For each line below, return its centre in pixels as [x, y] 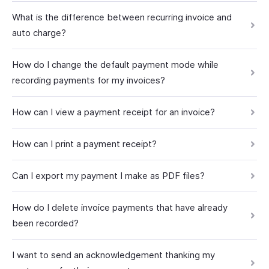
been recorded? [45, 223]
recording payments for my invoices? [89, 80]
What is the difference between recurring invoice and [122, 17]
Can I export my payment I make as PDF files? [108, 176]
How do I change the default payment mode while [115, 65]
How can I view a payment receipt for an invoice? [113, 112]
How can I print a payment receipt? [84, 144]
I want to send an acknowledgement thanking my [113, 255]
